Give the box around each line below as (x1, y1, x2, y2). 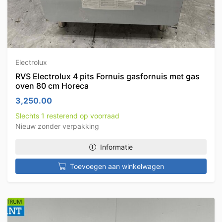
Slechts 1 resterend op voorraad (15, 111, 119, 120)
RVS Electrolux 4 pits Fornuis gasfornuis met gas (15, 71, 200, 81)
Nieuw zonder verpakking (15, 122, 99, 130)
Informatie (100, 143, 133, 151)
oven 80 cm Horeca (15, 81, 89, 91)
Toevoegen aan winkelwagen (70, 162, 164, 170)
